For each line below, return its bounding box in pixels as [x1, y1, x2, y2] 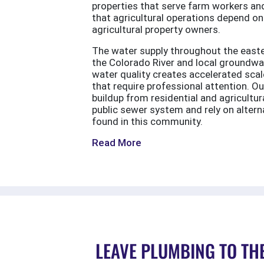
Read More [92, 137, 141, 149]
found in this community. [92, 115, 203, 128]
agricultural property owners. [92, 24, 220, 36]
